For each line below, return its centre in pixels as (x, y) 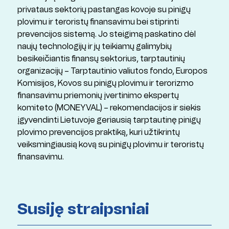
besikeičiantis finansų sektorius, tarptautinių (101, 59)
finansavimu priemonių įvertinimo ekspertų (98, 96)
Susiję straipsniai (83, 209)
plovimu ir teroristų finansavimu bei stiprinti (98, 22)
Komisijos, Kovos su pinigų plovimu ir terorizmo (105, 83)
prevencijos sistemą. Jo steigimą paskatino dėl (106, 34)
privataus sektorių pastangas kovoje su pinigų (104, 10)
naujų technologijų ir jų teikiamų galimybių (94, 47)
